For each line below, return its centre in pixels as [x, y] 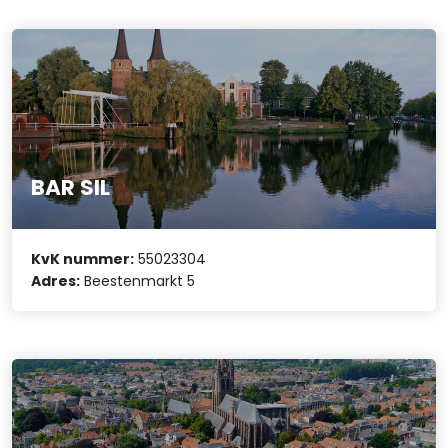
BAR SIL [71, 187]
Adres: [56, 280]
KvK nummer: [83, 258]
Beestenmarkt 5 [138, 280]
